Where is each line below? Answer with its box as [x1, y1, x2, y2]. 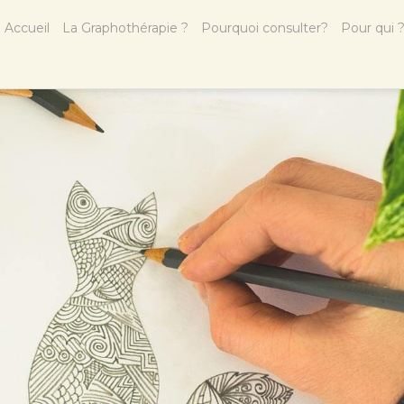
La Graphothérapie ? [62, 20, 188, 36]
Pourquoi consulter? [201, 20, 328, 36]
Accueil [5, 20, 50, 36]
